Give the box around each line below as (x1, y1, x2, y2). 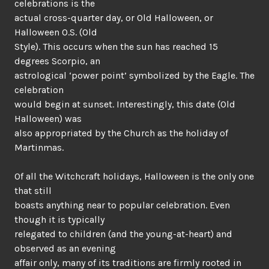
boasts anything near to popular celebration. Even (14, 199, 230, 211)
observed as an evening (14, 243, 116, 254)
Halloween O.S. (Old (14, 26, 97, 38)
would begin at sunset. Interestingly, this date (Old (14, 98, 235, 110)
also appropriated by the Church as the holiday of (14, 127, 228, 139)
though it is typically (14, 214, 104, 225)
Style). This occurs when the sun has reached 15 (14, 41, 218, 52)
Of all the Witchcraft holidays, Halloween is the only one (14, 171, 254, 182)
